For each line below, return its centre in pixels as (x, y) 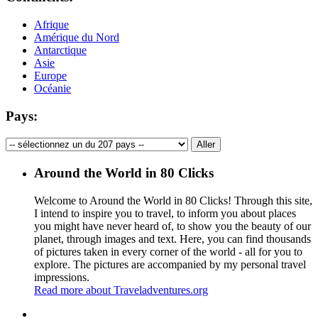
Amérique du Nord (77, 37)
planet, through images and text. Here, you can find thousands (172, 238)
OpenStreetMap (190, 302)
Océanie (53, 88)
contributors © (250, 302)
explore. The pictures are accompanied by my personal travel (170, 264)
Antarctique (60, 50)
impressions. (62, 277)
